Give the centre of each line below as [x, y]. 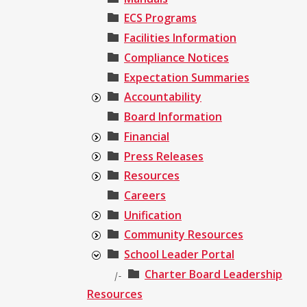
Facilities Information [180, 38]
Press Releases [164, 156]
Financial [147, 136]
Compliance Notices [176, 57]
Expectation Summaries [187, 77]
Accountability [163, 97]
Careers [145, 195]
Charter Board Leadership [213, 274]
